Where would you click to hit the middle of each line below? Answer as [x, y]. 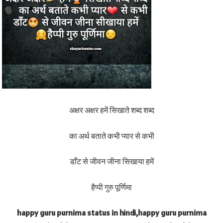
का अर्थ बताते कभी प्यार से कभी [111, 136]
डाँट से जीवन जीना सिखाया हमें [111, 162]
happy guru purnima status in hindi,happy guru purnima [111, 213]
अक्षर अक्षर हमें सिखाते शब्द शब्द [111, 110]
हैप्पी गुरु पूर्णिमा [111, 187]
